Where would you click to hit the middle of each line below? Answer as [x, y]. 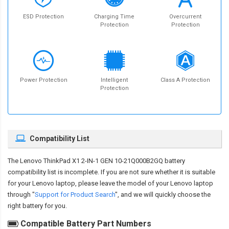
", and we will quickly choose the [163, 195]
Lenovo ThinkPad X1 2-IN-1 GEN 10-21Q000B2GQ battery [102, 161]
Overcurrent [186, 17]
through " [21, 195]
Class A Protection [186, 80]
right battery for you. [37, 206]
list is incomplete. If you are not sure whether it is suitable [131, 172]
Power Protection [43, 80]
